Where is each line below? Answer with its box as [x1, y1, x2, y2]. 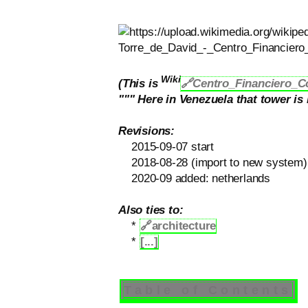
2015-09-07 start [118, 140, 214, 153]
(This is [118, 76, 162, 90]
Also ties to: [118, 203, 184, 217]
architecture [151, 219, 217, 232]
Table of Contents [124, 282, 292, 297]
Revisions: [118, 124, 175, 137]
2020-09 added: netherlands [118, 171, 270, 185]
